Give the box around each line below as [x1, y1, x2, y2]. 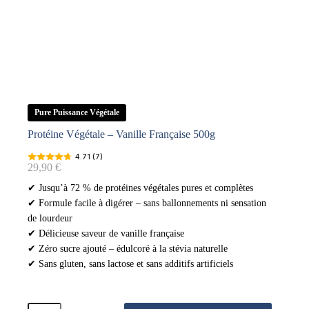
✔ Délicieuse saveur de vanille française [28, 228, 184, 239]
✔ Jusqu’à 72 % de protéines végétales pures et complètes [28, 183, 253, 194]
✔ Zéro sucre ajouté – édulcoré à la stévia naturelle [28, 243, 228, 255]
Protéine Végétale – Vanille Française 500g [28, 128, 215, 141]
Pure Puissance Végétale [34, 108, 119, 118]
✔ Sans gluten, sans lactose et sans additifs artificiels [28, 259, 233, 270]
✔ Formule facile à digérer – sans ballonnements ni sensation [28, 198, 266, 209]
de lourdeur [28, 213, 72, 224]
